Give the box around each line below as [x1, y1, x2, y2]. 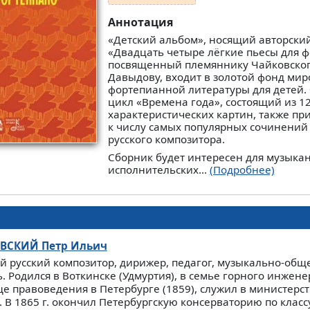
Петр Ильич [38, 239, 107, 253]
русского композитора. [107, 132, 225, 147]
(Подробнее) [209, 163, 275, 177]
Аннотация [107, 15, 173, 30]
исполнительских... [107, 163, 210, 177]
